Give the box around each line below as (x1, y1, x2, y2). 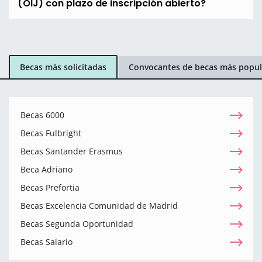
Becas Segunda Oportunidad (20, 218, 133, 229)
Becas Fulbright (20, 127, 81, 139)
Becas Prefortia (20, 181, 80, 193)
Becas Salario (20, 236, 73, 247)
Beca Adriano (20, 163, 73, 175)
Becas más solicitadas (20, 61, 106, 73)
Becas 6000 (20, 109, 64, 120)
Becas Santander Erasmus (20, 145, 123, 157)
